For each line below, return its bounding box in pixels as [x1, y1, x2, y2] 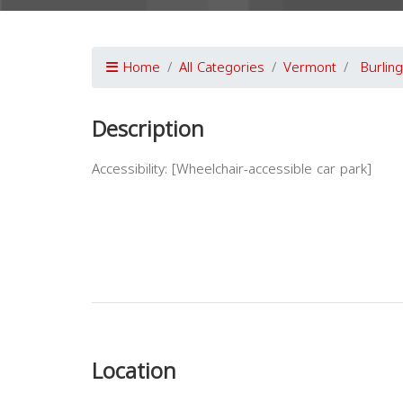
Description [92, 109, 204, 150]
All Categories [179, 55, 264, 80]
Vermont [283, 55, 336, 80]
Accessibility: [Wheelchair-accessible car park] [92, 157, 372, 182]
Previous [140, 309, 200, 337]
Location [92, 351, 176, 392]
